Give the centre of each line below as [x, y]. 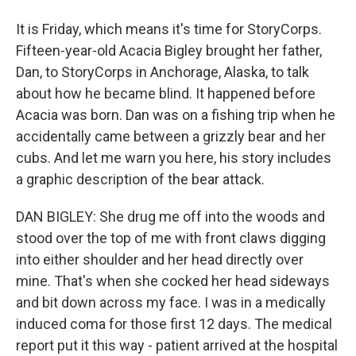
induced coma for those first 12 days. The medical [174, 324]
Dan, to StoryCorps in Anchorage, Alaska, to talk [163, 72]
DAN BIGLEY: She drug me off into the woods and [170, 217]
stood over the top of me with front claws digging [171, 238]
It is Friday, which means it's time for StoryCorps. [169, 29]
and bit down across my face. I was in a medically [171, 302]
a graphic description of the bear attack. [140, 179]
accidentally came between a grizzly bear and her [171, 136]
